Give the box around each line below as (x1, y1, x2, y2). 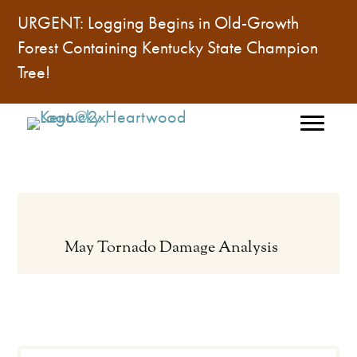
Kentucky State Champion (142, 36, 319, 60)
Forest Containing (18, 36, 143, 60)
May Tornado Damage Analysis (64, 237, 278, 260)
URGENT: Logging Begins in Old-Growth (18, 11, 300, 35)
